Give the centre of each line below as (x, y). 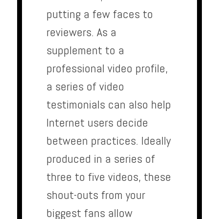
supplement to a (85, 50)
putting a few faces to (100, 14)
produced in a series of (101, 159)
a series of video (85, 87)
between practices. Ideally (109, 141)
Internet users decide (97, 123)
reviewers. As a (81, 32)
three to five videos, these (109, 177)
